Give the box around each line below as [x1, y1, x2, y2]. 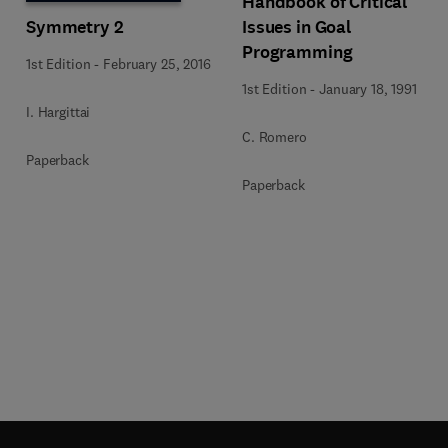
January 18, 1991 [319, 80, 417, 98]
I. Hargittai [26, 103, 91, 121]
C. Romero [242, 128, 307, 146]
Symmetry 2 [26, 15, 124, 39]
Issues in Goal [242, 15, 352, 39]
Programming [242, 40, 353, 64]
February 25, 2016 [103, 55, 211, 73]
